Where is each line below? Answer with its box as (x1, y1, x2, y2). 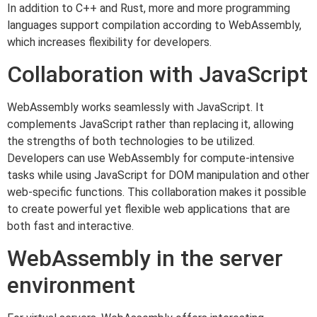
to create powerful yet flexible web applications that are (7, 202, 290, 217)
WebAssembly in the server (7, 245, 283, 272)
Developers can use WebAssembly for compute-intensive (7, 151, 294, 166)
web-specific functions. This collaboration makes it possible (7, 185, 306, 200)
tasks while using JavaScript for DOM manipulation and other (7, 168, 309, 183)
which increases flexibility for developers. (7, 35, 212, 49)
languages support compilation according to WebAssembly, (7, 18, 301, 32)
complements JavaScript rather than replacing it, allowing (7, 117, 294, 132)
